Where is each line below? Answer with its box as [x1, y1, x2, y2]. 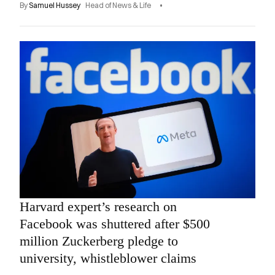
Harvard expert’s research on [20, 198, 177, 214]
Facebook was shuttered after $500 [20, 215, 210, 231]
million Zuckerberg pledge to [20, 233, 178, 249]
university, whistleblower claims [20, 250, 196, 266]
